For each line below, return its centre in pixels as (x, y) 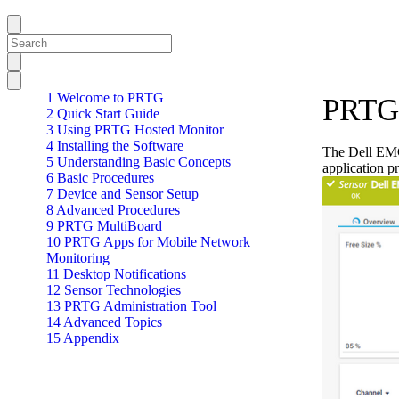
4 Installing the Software (115, 146)
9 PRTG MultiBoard (104, 226)
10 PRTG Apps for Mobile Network (148, 242)
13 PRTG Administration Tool (131, 306)
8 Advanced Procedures (113, 210)
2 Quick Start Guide (103, 114)
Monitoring (78, 258)
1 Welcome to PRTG (105, 98)
